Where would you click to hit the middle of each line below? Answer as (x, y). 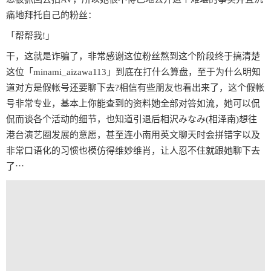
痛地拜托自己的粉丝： (51, 15)
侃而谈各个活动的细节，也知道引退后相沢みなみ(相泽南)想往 (132, 119)
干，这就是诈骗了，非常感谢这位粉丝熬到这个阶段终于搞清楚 (133, 57)
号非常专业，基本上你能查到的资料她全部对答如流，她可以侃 (133, 104)
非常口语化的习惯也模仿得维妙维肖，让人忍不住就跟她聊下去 (133, 151)
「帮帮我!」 (30, 36)
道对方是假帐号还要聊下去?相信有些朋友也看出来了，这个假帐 (135, 88)
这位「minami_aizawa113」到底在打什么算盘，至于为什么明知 (133, 72)
